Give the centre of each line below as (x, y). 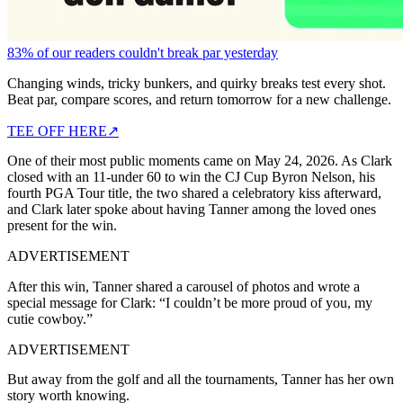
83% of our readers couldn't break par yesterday (143, 52)
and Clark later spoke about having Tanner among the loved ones (192, 209)
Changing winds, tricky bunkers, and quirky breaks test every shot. (197, 83)
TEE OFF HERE (57, 130)
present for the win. (62, 225)
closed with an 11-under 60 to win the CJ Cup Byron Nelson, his (191, 176)
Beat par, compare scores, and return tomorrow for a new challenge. (199, 99)
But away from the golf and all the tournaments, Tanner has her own (201, 379)
